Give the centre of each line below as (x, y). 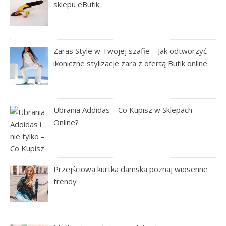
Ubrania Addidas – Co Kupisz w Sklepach (123, 110)
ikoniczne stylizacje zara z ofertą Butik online (131, 63)
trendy (65, 181)
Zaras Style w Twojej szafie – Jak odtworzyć (130, 51)
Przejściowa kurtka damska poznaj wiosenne (131, 169)
